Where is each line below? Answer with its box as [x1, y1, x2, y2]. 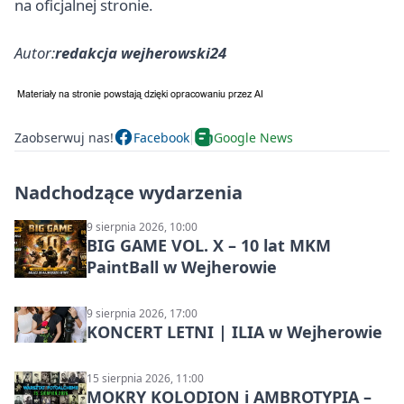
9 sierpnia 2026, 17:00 [87, 306, 197, 322]
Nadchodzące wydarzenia [14, 180, 243, 206]
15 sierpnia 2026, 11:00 [87, 371, 204, 387]
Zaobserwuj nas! [14, 128, 114, 146]
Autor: [14, 42, 55, 64]
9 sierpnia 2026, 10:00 [87, 219, 197, 235]
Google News [214, 128, 293, 146]
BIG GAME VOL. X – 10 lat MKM [87, 234, 331, 257]
